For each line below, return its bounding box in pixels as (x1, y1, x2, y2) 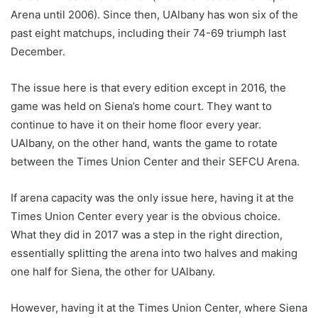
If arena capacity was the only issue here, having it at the (11, 190, 294, 204)
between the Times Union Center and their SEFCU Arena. (11, 154, 302, 168)
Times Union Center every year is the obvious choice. (11, 209, 280, 223)
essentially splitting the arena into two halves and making (11, 246, 297, 260)
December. (11, 44, 68, 58)
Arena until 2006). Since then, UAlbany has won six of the (11, 7, 298, 21)
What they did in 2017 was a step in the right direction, (11, 227, 283, 241)
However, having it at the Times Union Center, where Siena (11, 300, 307, 314)
